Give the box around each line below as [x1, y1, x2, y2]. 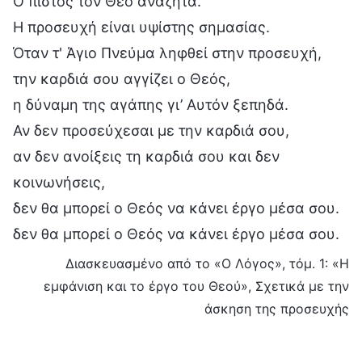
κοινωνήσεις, [13, 173, 105, 191]
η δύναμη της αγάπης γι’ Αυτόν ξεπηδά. [13, 95, 288, 113]
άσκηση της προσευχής [204, 300, 349, 317]
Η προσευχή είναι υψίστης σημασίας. [13, 18, 270, 36]
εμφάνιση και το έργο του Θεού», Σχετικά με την [44, 277, 349, 294]
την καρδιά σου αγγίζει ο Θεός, [13, 69, 230, 87]
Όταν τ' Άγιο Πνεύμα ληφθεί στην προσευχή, [13, 44, 322, 61]
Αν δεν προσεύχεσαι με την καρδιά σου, [13, 121, 289, 139]
